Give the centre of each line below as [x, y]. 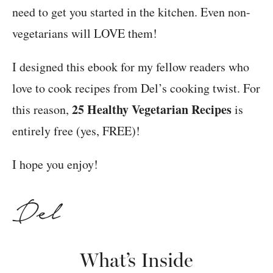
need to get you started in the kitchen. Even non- [131, 12]
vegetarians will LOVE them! [85, 34]
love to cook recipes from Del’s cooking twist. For [136, 88]
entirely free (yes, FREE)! [76, 131]
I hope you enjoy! [55, 165]
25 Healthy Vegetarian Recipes [152, 110]
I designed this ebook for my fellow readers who [131, 67]
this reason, [42, 110]
